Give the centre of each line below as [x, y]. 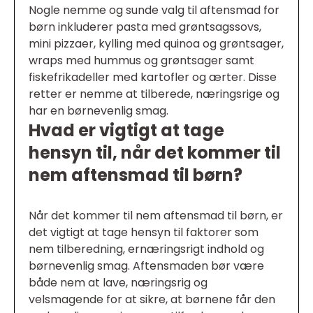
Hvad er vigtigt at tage [126, 131]
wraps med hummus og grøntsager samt [141, 61]
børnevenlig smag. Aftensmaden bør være [146, 266]
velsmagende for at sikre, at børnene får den [152, 300]
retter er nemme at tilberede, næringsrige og [154, 94]
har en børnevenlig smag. [99, 111]
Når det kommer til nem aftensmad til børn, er [156, 216]
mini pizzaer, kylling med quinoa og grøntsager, [156, 44]
